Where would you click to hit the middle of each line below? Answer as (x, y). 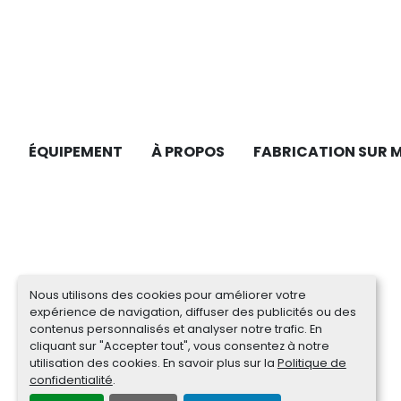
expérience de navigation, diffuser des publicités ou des (192, 311)
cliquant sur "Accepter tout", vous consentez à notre (179, 346)
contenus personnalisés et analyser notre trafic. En (175, 328)
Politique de (311, 363)
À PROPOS (188, 152)
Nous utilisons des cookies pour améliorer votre (167, 294)
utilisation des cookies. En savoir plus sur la (153, 363)
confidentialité (71, 380)
